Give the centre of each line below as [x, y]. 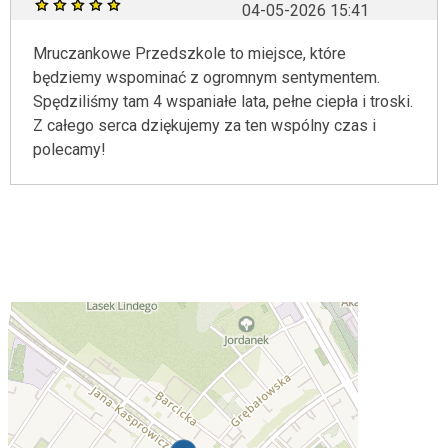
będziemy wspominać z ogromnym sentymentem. [206, 77]
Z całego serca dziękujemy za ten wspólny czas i [204, 125]
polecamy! [69, 149]
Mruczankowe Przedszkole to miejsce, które [189, 53]
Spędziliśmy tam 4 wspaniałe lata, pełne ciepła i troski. [223, 101]
